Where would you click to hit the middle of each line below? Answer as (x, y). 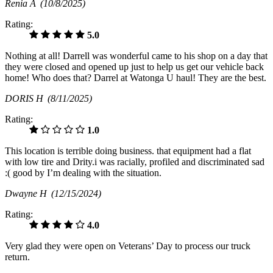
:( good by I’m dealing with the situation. (83, 173)
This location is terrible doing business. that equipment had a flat (128, 151)
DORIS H (26, 99)
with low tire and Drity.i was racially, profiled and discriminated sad (135, 162)
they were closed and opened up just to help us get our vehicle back (134, 67)
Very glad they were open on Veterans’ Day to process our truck (128, 246)
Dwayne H (28, 194)
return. (17, 257)
